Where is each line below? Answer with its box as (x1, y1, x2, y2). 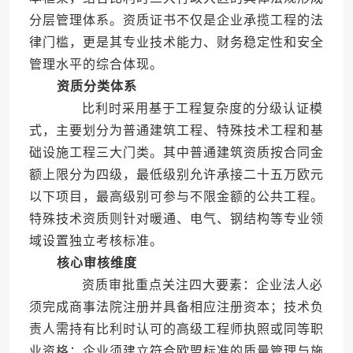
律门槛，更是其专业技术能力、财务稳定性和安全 (28, 35, 324, 50)
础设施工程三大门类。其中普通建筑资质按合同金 (28, 146, 324, 160)
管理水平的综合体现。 (28, 58, 163, 72)
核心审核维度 (56, 256, 137, 270)
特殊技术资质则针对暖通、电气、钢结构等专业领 (28, 212, 324, 226)
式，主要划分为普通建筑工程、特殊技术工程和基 (28, 124, 324, 138)
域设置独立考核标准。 (28, 234, 163, 248)
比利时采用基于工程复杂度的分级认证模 (54, 102, 323, 116)
